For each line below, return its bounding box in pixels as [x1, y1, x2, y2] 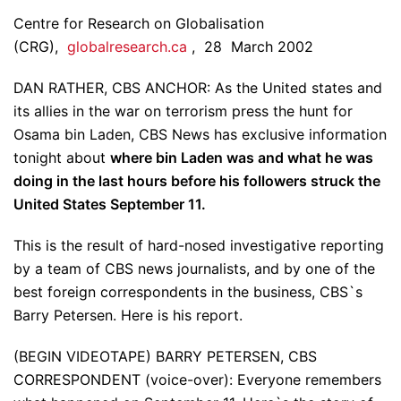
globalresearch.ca [67, 38, 187, 56]
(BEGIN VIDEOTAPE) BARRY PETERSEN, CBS [13, 347, 317, 366]
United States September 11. [13, 195, 206, 214]
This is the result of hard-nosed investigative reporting [13, 236, 384, 255]
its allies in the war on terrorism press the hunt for [13, 102, 353, 121]
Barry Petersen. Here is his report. [13, 306, 243, 325]
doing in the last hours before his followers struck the [13, 172, 380, 191]
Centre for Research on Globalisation [13, 14, 264, 33]
